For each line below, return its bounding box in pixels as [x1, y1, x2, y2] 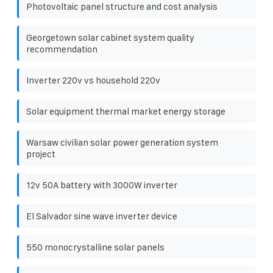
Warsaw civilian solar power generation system [26, 136, 218, 147]
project [26, 148, 55, 159]
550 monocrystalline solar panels [26, 241, 165, 252]
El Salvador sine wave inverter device [26, 210, 177, 221]
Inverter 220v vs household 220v [26, 74, 160, 85]
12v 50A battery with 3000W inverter [26, 179, 177, 190]
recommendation [26, 43, 97, 54]
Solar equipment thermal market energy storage [26, 105, 225, 116]
